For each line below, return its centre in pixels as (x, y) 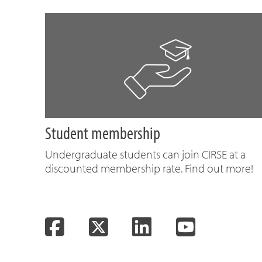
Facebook (98, 226)
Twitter (132, 226)
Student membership (103, 133)
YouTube (225, 226)
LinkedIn (181, 226)
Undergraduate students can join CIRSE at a (145, 154)
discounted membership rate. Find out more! (149, 168)
